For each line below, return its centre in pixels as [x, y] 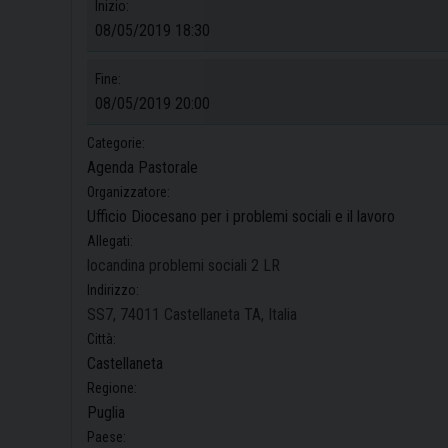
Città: [101, 338]
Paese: [106, 436]
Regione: [112, 387]
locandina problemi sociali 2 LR [183, 265]
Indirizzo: [113, 289]
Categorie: [116, 142]
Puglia [106, 412]
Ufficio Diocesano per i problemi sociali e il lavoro [241, 216]
